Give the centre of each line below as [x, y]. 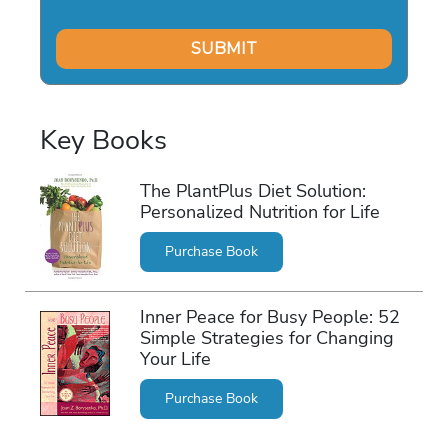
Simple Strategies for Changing [266, 338]
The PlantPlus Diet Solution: [252, 191]
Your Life [175, 359]
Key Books [103, 140]
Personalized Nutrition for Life [259, 212]
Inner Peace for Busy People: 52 [269, 317]
